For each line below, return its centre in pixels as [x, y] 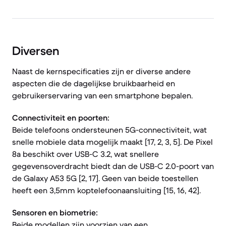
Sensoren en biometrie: [55, 212]
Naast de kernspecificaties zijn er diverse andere [101, 71]
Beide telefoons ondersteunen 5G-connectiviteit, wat [109, 130]
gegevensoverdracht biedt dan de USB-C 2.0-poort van [113, 166]
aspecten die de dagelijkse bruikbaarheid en [94, 83]
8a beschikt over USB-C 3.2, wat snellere [86, 154]
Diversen [36, 51]
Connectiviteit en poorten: [61, 118]
